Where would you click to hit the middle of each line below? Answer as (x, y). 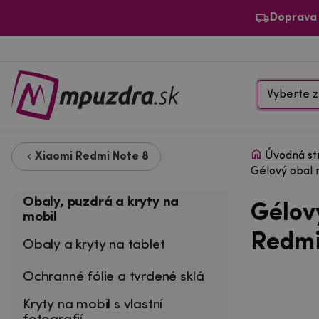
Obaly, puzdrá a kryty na (101, 202)
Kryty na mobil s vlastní (93, 304)
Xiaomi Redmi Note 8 (92, 156)
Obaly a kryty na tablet (94, 245)
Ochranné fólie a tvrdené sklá (114, 277)
